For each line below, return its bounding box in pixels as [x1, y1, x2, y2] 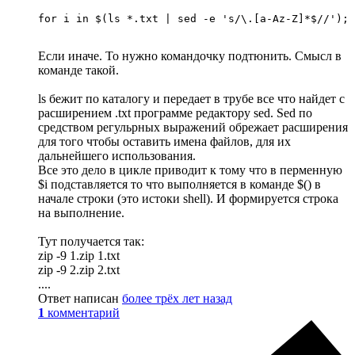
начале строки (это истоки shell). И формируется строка [38, 191, 338, 205]
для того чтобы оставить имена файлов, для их [38, 134, 291, 148]
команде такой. [38, 63, 119, 77]
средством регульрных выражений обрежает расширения [38, 120, 348, 134]
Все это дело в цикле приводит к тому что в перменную [38, 162, 342, 177]
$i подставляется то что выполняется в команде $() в [38, 177, 321, 191]
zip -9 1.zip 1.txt [38, 248, 120, 262]
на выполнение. [38, 205, 124, 219]
